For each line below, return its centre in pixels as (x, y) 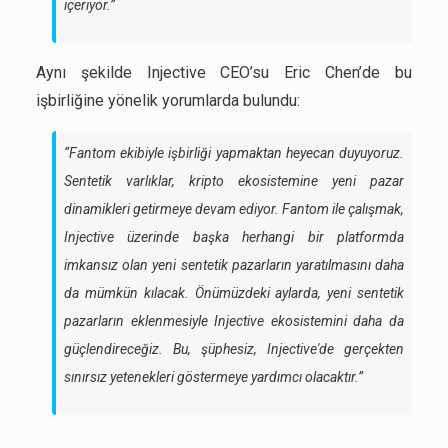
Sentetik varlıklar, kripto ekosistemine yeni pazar (234, 181)
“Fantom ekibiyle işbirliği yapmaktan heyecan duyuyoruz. (234, 153)
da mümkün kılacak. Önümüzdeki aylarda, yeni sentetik (234, 293)
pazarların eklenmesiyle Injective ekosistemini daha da (234, 321)
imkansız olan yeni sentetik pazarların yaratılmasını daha (234, 265)
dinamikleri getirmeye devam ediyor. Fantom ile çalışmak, (234, 209)
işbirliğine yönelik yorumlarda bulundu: (168, 101)
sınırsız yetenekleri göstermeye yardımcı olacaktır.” (213, 377)
